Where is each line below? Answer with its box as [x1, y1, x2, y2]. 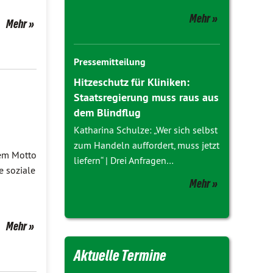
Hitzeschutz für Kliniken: [74, 75, 190, 89]
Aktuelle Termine [74, 247, 166, 264]
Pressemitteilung [74, 55, 146, 68]
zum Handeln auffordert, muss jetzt [74, 139, 219, 151]
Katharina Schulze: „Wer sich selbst [74, 124, 218, 136]
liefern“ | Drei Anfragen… [74, 154, 174, 166]
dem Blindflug [74, 105, 141, 119]
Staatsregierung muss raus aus [74, 90, 219, 104]
